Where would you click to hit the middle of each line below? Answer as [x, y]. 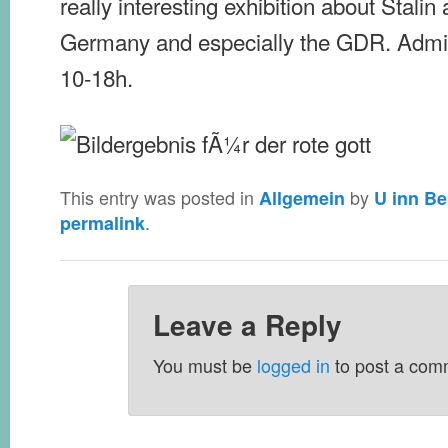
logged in [294, 365]
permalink [102, 223]
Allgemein [302, 198]
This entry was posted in [159, 197]
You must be [205, 365]
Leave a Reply [248, 325]
